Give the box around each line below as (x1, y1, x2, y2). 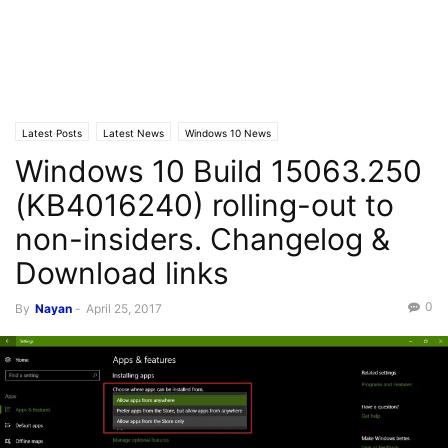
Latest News (103, 127, 164, 139)
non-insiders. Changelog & (15, 221, 390, 257)
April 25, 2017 (86, 301, 162, 316)
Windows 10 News (185, 127, 271, 139)
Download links (15, 255, 229, 291)
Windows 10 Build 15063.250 (15, 153, 422, 189)
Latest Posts (22, 127, 82, 139)
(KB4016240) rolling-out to (15, 187, 394, 223)
